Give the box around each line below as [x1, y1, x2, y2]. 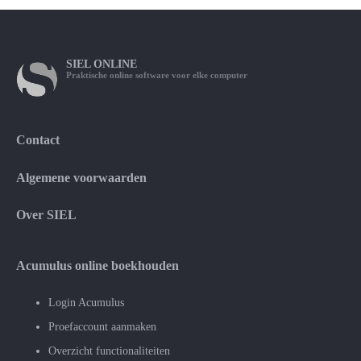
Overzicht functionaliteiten [48, 345, 170, 358]
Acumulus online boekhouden [16, 257, 179, 273]
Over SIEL [16, 207, 77, 223]
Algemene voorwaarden [16, 169, 147, 185]
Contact [16, 132, 60, 148]
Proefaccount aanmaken [48, 321, 156, 334]
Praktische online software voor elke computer [66, 70, 247, 80]
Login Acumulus [48, 297, 124, 309]
